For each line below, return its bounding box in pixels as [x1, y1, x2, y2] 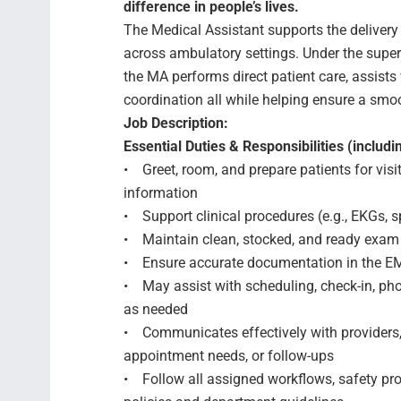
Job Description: [124, 115, 228, 132]
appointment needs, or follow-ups [124, 347, 334, 364]
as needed [124, 301, 188, 318]
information [124, 184, 198, 201]
